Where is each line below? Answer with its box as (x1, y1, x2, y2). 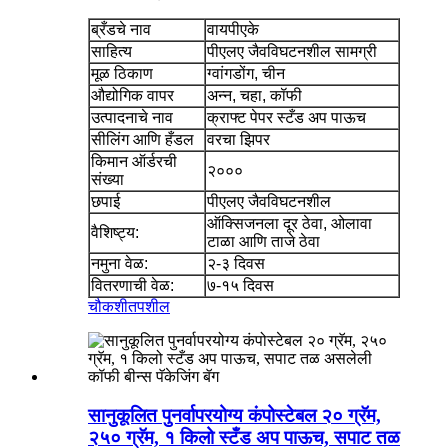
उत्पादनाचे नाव (91, 109, 173, 127)
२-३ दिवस (207, 255, 265, 273)
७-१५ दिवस (207, 277, 274, 295)
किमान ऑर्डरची (91, 153, 177, 171)
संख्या (91, 171, 124, 189)
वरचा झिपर (207, 131, 270, 149)
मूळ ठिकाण (91, 65, 153, 83)
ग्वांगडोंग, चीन (207, 65, 285, 83)
